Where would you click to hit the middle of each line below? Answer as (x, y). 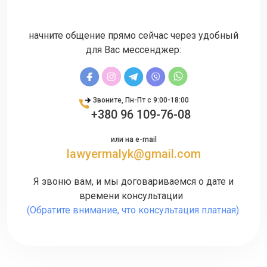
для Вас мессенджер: (133, 49)
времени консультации (133, 195)
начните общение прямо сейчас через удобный (133, 35)
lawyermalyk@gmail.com (133, 153)
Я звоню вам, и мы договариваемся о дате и (133, 181)
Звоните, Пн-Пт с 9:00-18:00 (141, 100)
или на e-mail (133, 139)
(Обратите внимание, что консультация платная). (133, 210)
